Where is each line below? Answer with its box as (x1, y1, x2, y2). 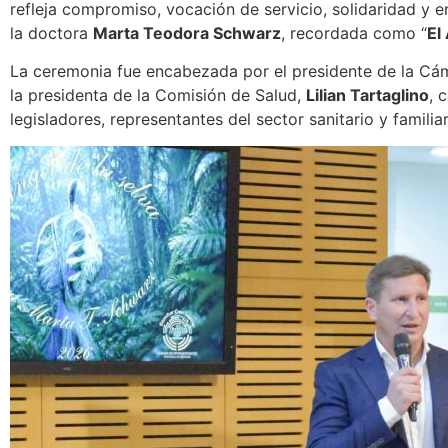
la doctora (10, 22, 93, 43)
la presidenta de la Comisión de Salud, (10, 85, 306, 106)
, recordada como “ (281, 22, 427, 43)
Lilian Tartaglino (306, 85, 429, 106)
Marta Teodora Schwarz (93, 22, 281, 43)
